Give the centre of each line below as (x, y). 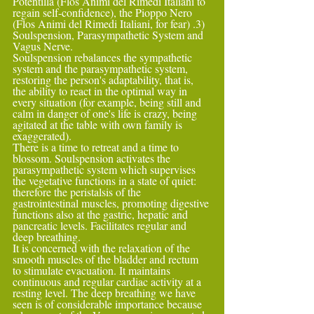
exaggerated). (42, 136)
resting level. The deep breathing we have (105, 293)
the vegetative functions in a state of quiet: (106, 180)
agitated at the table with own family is (99, 124)
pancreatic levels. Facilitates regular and (101, 225)
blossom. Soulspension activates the (93, 158)
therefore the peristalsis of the (78, 192)
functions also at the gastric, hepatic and (102, 214)
